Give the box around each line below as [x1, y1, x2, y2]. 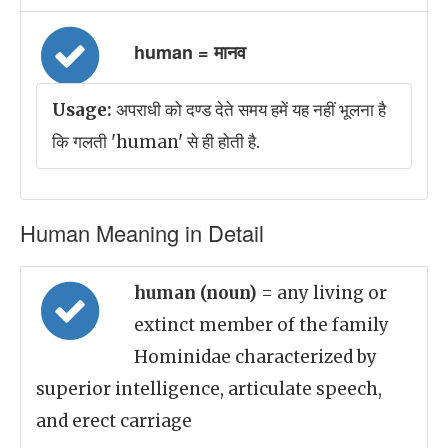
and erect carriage [36, 410, 192, 432]
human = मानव [134, 39, 246, 65]
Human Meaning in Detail [20, 217, 264, 248]
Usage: [52, 99, 112, 121]
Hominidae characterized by [134, 346, 377, 368]
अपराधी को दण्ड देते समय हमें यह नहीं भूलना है [112, 99, 386, 121]
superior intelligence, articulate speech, [36, 378, 382, 400]
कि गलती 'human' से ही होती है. [52, 131, 260, 153]
